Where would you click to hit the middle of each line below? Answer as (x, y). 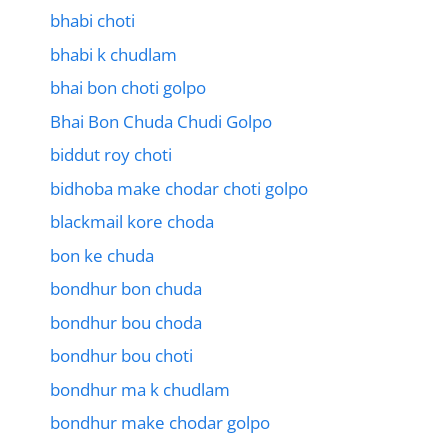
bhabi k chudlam (113, 54)
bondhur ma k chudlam (140, 389)
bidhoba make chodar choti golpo (179, 188)
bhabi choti (92, 21)
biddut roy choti (111, 155)
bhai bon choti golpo (128, 88)
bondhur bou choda (126, 322)
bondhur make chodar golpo (160, 423)
